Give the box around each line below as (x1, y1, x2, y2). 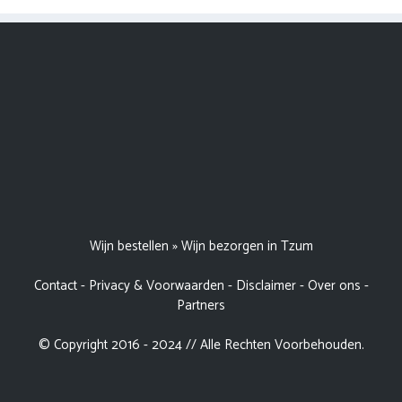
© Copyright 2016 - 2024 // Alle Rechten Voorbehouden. (38, 333, 364, 356)
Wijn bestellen (89, 234, 169, 258)
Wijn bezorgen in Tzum (180, 234, 313, 258)
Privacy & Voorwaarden (88, 274, 224, 297)
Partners (177, 293, 225, 317)
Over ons (307, 274, 361, 297)
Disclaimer (235, 274, 296, 297)
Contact (33, 274, 77, 297)
